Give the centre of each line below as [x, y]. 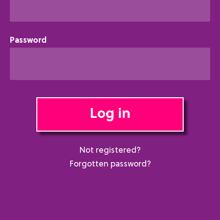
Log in [110, 114]
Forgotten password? [110, 164]
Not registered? [110, 150]
